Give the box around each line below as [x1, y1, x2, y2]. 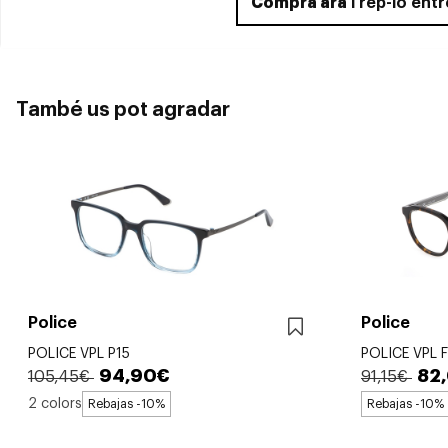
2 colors [28, 396, 82, 411]
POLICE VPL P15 [28, 347, 130, 362]
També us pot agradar [16, 100, 230, 120]
